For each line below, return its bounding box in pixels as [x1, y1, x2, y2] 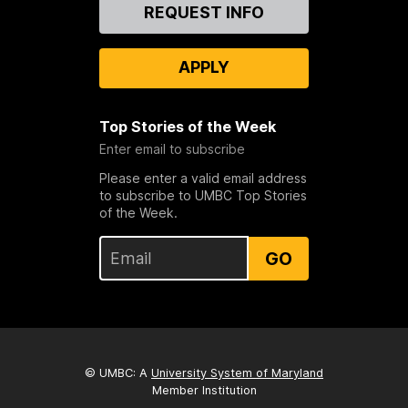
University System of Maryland [151, 365, 323, 380]
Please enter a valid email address [98, 170, 307, 187]
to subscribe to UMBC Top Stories [98, 188, 307, 204]
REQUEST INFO [143, 3, 264, 23]
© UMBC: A [85, 365, 151, 380]
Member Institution [151, 382, 257, 397]
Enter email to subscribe [98, 141, 245, 158]
